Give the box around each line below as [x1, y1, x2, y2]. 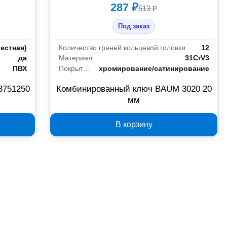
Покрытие [83, 64, 90, 73]
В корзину [115, 120, 153, 129]
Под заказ [118, 22, 150, 30]
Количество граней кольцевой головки [58, 43, 185, 52]
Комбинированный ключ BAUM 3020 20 [56, 84, 212, 94]
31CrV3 [184, 54, 209, 62]
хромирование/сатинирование [98, 64, 209, 73]
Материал [58, 54, 92, 62]
